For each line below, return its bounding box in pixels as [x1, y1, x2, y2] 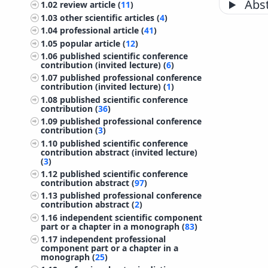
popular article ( [60, 37, 126, 49]
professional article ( [60, 25, 145, 36]
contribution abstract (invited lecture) [41, 146, 198, 158]
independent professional [60, 233, 166, 245]
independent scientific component [60, 211, 203, 223]
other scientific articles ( [60, 11, 160, 23]
